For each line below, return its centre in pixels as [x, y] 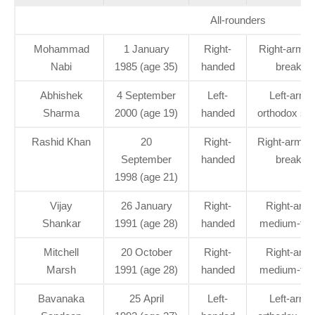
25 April [146, 298]
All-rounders [238, 20]
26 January [146, 205]
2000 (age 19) [146, 112]
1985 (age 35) [146, 66]
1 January [146, 49]
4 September [146, 95]
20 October [146, 252]
